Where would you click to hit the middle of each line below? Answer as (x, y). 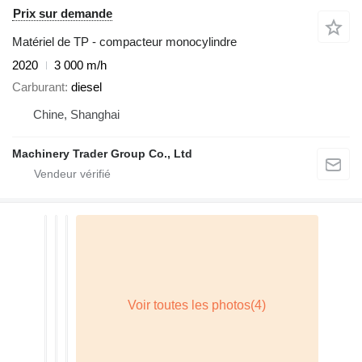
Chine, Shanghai (76, 114)
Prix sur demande (63, 14)
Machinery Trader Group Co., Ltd (102, 153)
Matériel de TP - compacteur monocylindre (124, 42)
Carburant (38, 86)
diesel (86, 86)
